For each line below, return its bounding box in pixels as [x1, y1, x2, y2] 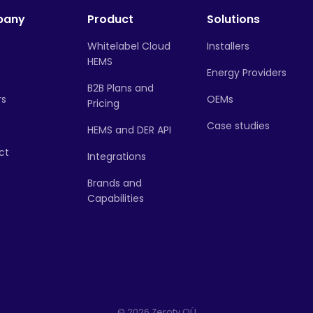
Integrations [87, 150, 146, 163]
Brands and [87, 176, 142, 190]
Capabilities [87, 191, 144, 205]
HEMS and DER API [87, 123, 171, 137]
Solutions [207, 11, 260, 27]
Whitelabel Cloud [87, 39, 170, 53]
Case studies [207, 119, 270, 133]
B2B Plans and [87, 81, 154, 95]
